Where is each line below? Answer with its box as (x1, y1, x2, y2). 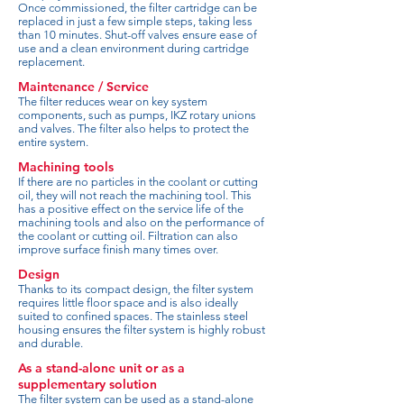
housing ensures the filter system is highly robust (18, 323, 265, 336)
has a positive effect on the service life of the (18, 202, 243, 216)
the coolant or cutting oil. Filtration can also (18, 229, 238, 243)
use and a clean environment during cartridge (18, 41, 249, 55)
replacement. (18, 55, 85, 69)
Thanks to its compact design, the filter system (18, 282, 253, 296)
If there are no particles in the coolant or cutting (18, 175, 258, 188)
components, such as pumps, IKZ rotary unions (18, 108, 256, 122)
